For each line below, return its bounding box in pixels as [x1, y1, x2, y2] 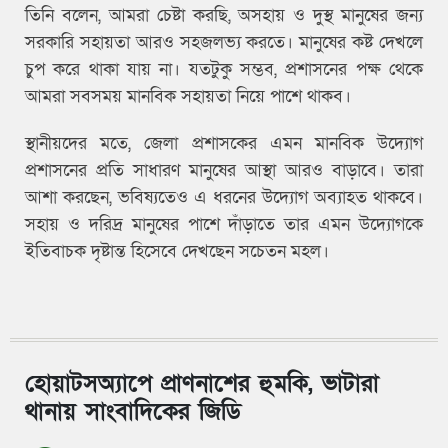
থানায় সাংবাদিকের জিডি [25, 395, 241, 427]
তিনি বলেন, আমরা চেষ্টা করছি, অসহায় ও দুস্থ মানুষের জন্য [25, 3, 423, 27]
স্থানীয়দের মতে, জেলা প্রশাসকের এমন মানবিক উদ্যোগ [25, 131, 423, 155]
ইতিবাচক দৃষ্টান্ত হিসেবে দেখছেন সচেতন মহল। [25, 239, 329, 263]
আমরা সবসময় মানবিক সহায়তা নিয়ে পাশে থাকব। [25, 84, 351, 108]
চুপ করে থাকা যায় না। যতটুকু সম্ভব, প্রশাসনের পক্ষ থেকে [25, 57, 423, 81]
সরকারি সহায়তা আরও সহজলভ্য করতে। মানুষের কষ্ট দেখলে [25, 30, 423, 54]
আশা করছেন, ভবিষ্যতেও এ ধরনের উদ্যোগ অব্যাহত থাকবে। [25, 185, 423, 209]
